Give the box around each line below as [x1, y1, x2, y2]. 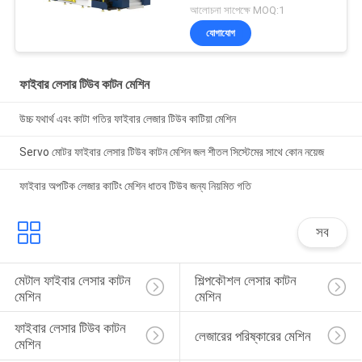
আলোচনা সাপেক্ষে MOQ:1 [190, 3, 285, 16]
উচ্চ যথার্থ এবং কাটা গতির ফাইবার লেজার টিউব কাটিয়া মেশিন [19, 112, 236, 125]
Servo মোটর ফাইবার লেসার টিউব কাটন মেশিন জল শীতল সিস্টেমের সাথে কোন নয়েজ [19, 145, 324, 159]
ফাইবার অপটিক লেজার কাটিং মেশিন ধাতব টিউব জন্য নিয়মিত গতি [19, 179, 251, 193]
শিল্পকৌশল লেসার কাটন [194, 271, 300, 288]
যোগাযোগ [206, 27, 236, 39]
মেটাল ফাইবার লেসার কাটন [14, 271, 134, 288]
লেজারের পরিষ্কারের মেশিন [194, 328, 311, 345]
